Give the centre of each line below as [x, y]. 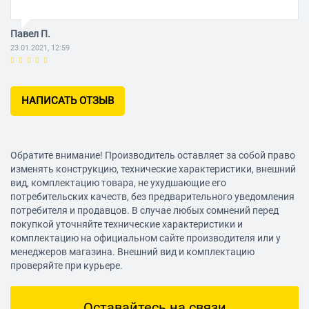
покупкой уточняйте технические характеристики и [127, 225]
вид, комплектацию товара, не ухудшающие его [118, 183]
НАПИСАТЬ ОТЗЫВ [68, 101]
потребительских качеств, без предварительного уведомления [152, 197]
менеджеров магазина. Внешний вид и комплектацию [132, 252]
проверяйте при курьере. [67, 266]
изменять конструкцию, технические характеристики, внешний [153, 169]
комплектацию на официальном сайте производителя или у [146, 238]
